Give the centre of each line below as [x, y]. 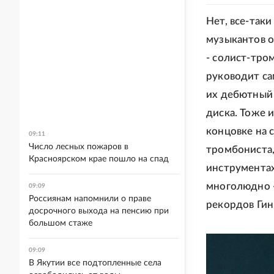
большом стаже [61, 223]
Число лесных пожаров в [79, 147]
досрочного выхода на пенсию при [99, 211]
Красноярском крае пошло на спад [99, 159]
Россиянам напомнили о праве [90, 199]
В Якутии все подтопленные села [95, 263]
